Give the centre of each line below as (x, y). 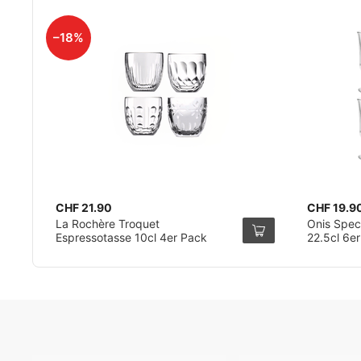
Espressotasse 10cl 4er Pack (131, 237)
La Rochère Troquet (108, 224)
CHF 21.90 (84, 207)
